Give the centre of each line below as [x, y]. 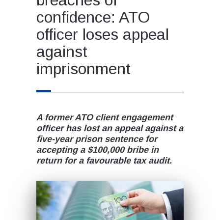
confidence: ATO [93, 17]
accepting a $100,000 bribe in [97, 150]
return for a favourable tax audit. [104, 160]
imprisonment [83, 69]
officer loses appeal [103, 34]
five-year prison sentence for [97, 139]
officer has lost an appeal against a [110, 128]
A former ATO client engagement [105, 117]
